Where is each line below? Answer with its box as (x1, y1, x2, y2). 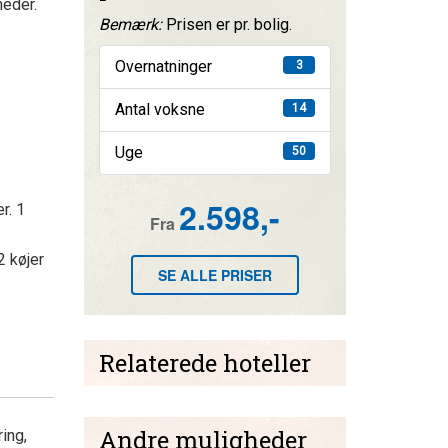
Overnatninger (114, 57, 212, 77)
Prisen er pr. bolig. (165, 15, 292, 35)
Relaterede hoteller (98, 347, 311, 380)
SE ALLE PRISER (157, 265, 272, 286)
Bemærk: (98, 15, 166, 35)
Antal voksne (114, 100, 205, 120)
